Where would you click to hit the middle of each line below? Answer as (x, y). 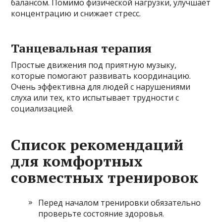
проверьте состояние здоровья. (101, 213)
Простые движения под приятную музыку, (94, 65)
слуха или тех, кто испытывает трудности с (95, 97)
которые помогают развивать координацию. (101, 76)
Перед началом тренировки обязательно (120, 202)
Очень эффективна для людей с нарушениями (101, 86)
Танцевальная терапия (82, 48)
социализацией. (42, 108)
